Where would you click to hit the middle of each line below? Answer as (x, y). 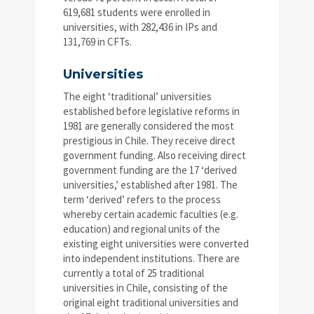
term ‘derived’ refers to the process (142, 200)
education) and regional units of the (142, 229)
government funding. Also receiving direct (155, 156)
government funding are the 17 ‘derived (150, 170)
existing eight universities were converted (156, 244)
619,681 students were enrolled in (137, 13)
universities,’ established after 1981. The (150, 185)
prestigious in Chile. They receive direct (149, 141)
